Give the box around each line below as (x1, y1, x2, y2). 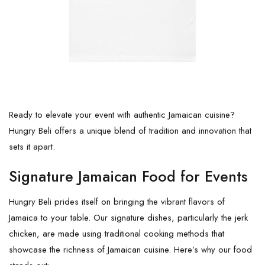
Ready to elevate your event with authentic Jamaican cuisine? (9, 108, 235, 121)
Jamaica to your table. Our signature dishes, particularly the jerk (9, 211, 248, 224)
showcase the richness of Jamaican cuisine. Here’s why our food (9, 243, 252, 256)
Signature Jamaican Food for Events (9, 165, 247, 187)
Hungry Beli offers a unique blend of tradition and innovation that (9, 124, 251, 137)
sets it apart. (9, 140, 55, 153)
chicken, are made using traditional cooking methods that (9, 227, 224, 240)
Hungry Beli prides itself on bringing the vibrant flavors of (9, 195, 225, 208)
